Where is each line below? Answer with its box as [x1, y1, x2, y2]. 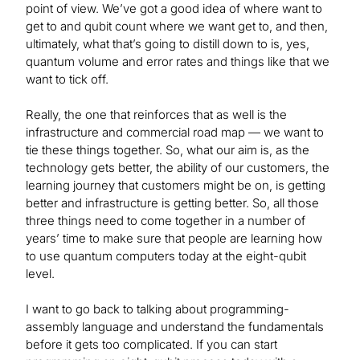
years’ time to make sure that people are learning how [26, 231, 322, 247]
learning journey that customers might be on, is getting [26, 178, 325, 194]
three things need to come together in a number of [26, 213, 305, 229]
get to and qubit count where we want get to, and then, [26, 18, 328, 35]
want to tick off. [26, 72, 108, 88]
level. [26, 266, 55, 282]
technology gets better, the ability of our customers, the [26, 160, 329, 176]
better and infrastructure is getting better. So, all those [26, 195, 319, 211]
